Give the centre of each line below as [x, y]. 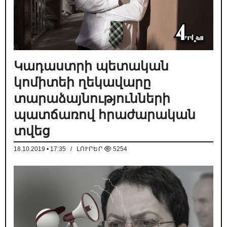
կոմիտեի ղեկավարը [82, 82]
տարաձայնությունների [92, 99]
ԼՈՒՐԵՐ [90, 149]
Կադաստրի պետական [91, 66]
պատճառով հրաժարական [105, 115]
